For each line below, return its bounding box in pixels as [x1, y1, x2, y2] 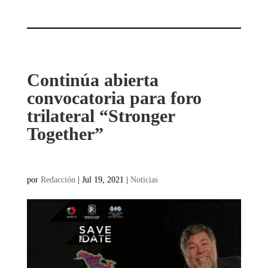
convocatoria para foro [26, 87, 202, 108]
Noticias [130, 175, 158, 184]
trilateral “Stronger [26, 105, 175, 126]
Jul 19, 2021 [81, 175, 124, 184]
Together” [26, 123, 103, 144]
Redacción [40, 175, 75, 184]
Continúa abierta [26, 69, 159, 90]
